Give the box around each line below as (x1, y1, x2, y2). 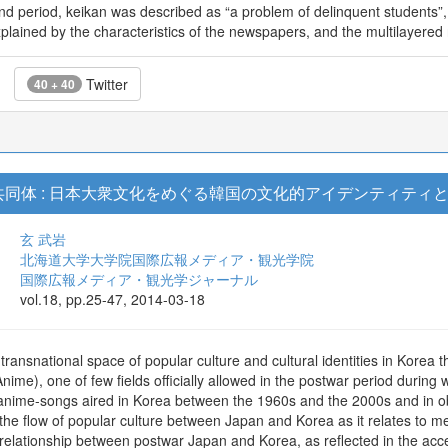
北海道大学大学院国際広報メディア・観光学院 (20, 249, 314, 269)
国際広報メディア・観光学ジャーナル (20, 269, 258, 289)
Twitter (82, 74, 128, 94)
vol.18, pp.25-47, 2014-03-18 (20, 289, 205, 309)
